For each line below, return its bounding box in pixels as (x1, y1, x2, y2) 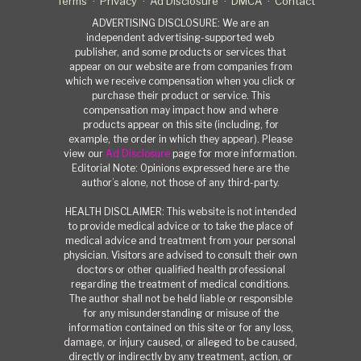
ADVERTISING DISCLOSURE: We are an (92, 17, 269, 30)
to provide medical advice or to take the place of (68, 220, 293, 233)
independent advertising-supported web (86, 31, 275, 44)
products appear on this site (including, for (82, 118, 279, 131)
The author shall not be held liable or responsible (68, 293, 293, 305)
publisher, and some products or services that (75, 46, 286, 59)
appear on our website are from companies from (68, 60, 293, 73)
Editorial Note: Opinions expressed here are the (72, 162, 289, 175)
